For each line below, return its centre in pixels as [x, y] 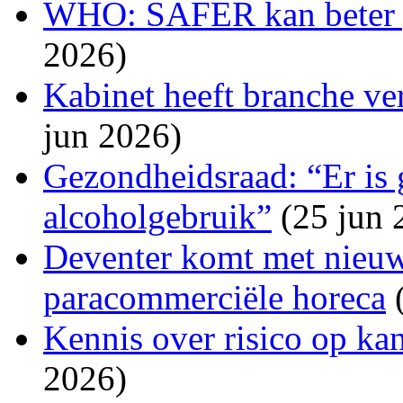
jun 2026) [112, 135]
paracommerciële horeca [215, 297]
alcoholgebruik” [157, 216]
